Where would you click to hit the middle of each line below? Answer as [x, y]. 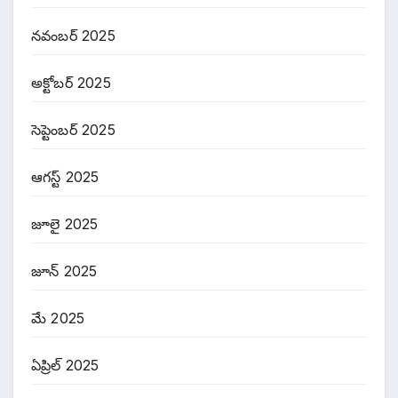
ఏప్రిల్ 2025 [65, 366]
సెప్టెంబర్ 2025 [73, 130]
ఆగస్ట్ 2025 [65, 177]
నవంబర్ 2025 [73, 36]
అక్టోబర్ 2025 [71, 83]
